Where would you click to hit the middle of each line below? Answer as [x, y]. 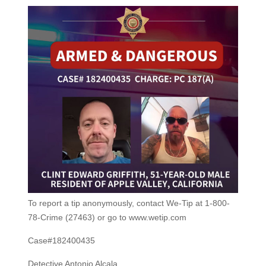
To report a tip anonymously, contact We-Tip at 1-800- [129, 203]
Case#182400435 [61, 241]
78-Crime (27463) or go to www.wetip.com [107, 218]
